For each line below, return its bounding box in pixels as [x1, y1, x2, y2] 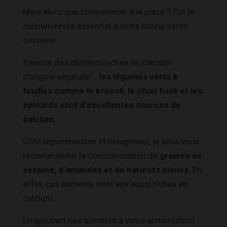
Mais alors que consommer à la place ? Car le [23, 6, 195, 17]
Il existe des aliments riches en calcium [23, 57, 172, 67]
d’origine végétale [23, 71, 90, 82]
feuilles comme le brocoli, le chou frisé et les [23, 85, 202, 96]
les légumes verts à [99, 71, 177, 82]
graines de [160, 150, 202, 161]
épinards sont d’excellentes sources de [23, 99, 181, 110]
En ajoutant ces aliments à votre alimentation [23, 215, 195, 225]
